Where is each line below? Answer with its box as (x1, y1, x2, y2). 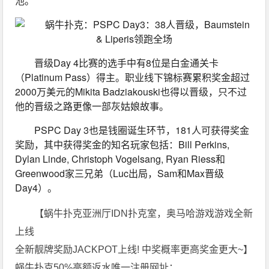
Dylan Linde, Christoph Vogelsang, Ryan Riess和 (15, 152, 226, 166)
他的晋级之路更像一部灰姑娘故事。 (15, 99, 169, 113)
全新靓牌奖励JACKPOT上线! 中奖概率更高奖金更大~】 (15, 244, 253, 255)
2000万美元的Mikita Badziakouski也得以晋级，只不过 (15, 85, 247, 99)
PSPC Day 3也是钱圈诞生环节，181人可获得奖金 (34, 123, 250, 138)
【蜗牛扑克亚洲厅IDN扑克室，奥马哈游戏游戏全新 (34, 208, 253, 219)
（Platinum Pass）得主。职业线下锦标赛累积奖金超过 (15, 70, 250, 85)
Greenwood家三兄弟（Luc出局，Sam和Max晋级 (15, 166, 225, 181)
